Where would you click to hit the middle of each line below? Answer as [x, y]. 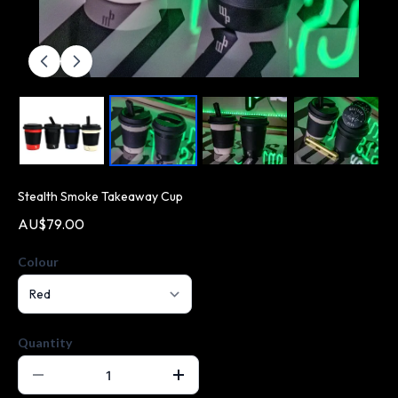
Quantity [45, 342]
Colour [38, 262]
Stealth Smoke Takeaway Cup [100, 196]
